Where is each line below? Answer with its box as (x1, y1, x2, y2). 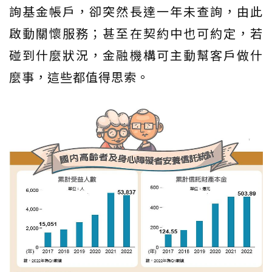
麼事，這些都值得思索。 (9, 68, 149, 86)
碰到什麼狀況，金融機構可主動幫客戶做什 (9, 46, 263, 64)
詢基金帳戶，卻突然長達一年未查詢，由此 (9, 2, 263, 21)
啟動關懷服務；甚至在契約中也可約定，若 (9, 24, 263, 42)
